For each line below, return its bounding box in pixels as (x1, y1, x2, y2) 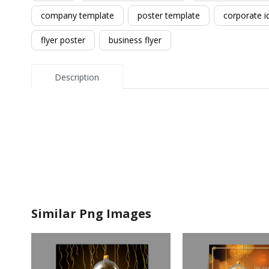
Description (55, 71, 100, 83)
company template (41, 10, 114, 21)
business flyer (109, 34, 162, 46)
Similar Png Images (31, 205, 151, 222)
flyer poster (41, 34, 85, 46)
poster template (138, 10, 200, 21)
